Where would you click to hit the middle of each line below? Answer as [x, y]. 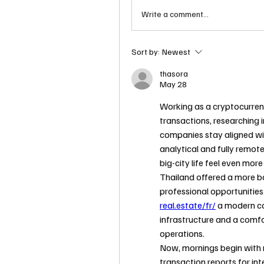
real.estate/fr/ [188, 205]
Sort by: [146, 52]
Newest [176, 52]
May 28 [173, 84]
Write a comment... [175, 14]
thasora [174, 74]
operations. [182, 234]
